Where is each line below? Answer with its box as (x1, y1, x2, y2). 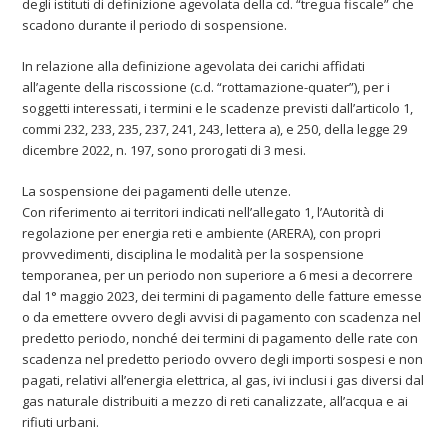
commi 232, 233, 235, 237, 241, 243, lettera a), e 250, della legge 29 (22, 119, 408, 138)
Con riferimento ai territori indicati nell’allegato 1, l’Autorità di (22, 202, 385, 221)
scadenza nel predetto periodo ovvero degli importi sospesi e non (22, 349, 424, 368)
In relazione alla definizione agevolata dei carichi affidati (22, 56, 366, 75)
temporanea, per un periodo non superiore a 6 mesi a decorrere (22, 265, 414, 284)
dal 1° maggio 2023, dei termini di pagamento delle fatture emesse (22, 286, 423, 305)
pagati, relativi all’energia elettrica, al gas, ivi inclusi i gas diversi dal (22, 370, 425, 389)
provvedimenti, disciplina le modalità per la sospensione (22, 244, 365, 263)
